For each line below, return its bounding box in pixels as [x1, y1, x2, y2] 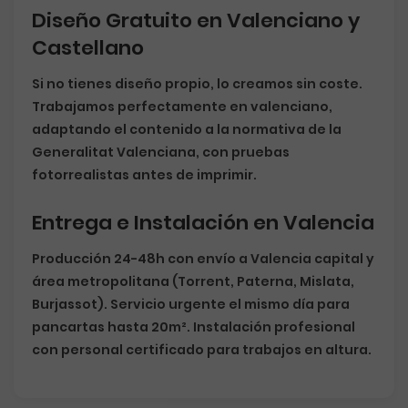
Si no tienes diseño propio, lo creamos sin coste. [32, 75, 362, 93]
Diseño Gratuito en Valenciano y [32, 6, 360, 35]
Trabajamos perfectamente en [32, 97, 250, 116]
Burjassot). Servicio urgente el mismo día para [32, 295, 350, 313]
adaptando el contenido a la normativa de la [32, 120, 342, 138]
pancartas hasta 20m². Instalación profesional [32, 318, 355, 336]
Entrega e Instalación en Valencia [32, 209, 374, 237]
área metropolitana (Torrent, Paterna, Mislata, [32, 272, 354, 291]
